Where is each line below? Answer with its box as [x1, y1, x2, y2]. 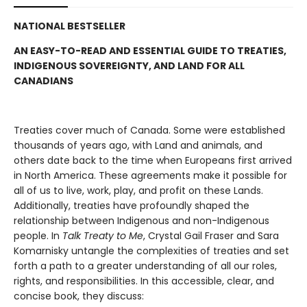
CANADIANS [14, 73, 73, 88]
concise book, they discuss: [14, 288, 144, 303]
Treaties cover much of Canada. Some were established [14, 123, 285, 137]
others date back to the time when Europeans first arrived [14, 153, 292, 167]
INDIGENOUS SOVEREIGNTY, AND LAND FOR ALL [14, 58, 245, 73]
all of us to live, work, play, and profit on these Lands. [14, 183, 263, 197]
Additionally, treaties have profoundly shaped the [14, 198, 249, 212]
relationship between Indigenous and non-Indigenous [14, 213, 269, 228]
